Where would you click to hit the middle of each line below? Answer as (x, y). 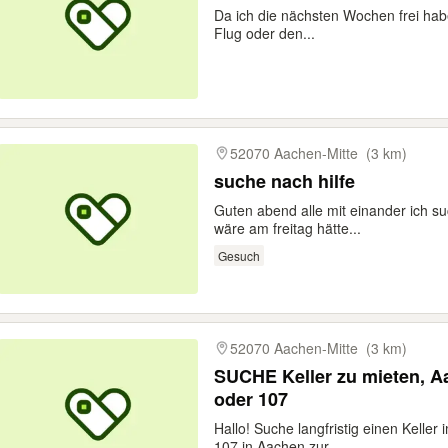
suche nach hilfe (284, 181)
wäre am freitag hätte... (287, 228)
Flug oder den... (264, 33)
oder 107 (251, 399)
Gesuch (238, 255)
